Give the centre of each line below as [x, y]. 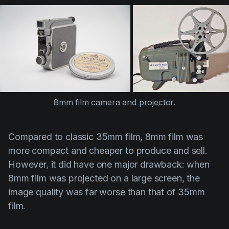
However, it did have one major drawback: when [109, 164]
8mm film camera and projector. [114, 102]
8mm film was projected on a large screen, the [104, 178]
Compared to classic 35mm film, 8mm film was [106, 136]
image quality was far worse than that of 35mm [107, 192]
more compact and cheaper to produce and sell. [108, 150]
